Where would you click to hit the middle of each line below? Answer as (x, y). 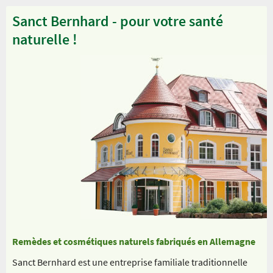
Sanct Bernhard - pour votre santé (118, 21)
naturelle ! (45, 39)
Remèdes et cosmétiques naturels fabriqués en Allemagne (134, 241)
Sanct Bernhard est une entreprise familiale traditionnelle (130, 262)
